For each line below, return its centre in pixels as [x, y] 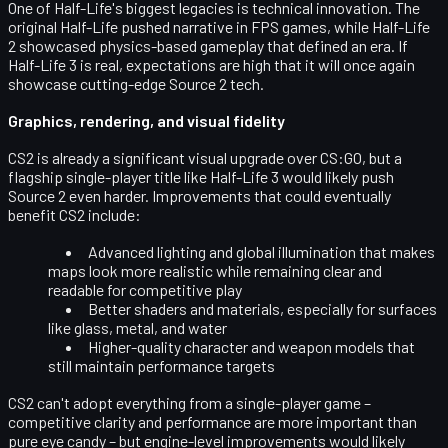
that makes [395, 251]
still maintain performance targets [161, 365]
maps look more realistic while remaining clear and [215, 270]
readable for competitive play [145, 289]
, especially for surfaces [358, 308]
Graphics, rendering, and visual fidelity [146, 120]
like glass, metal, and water [137, 327]
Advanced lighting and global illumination [222, 251]
